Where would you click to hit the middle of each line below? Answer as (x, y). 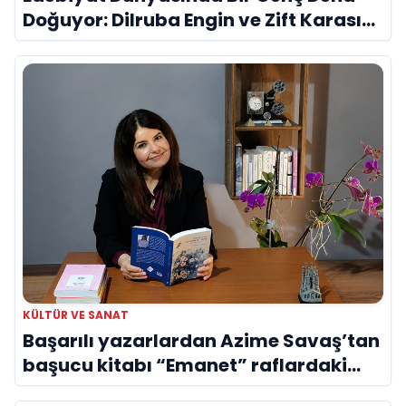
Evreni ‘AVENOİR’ (99, 44)
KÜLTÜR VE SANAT (76, 315)
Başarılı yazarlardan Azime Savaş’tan (201, 341)
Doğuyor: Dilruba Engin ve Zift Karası (192, 19)
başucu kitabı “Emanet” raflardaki (185, 366)
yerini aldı (69, 390)
